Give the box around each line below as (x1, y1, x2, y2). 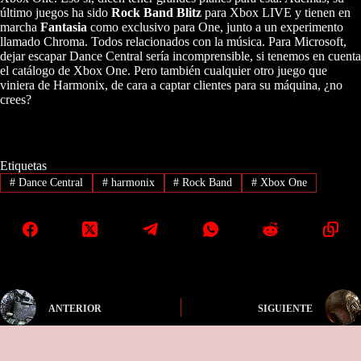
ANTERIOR (48, 302, 102, 314)
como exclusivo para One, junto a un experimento (87, 19, 343, 34)
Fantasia (40, 19, 87, 34)
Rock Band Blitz (111, 5, 201, 19)
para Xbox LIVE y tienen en (201, 5, 351, 19)
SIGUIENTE (257, 302, 313, 314)
